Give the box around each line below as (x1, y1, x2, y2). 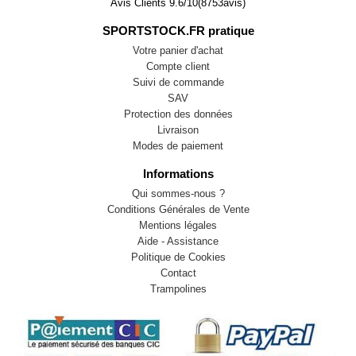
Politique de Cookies (130, 251, 226, 263)
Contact (160, 267, 196, 279)
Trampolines (149, 283, 207, 295)
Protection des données (123, 108, 233, 120)
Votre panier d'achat (133, 44, 223, 56)
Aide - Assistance (137, 235, 219, 247)
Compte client (146, 60, 210, 72)
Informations (142, 167, 214, 180)
